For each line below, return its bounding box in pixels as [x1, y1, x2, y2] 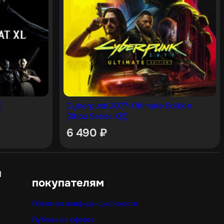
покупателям [31, 175, 104, 190]
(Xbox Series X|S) [66, 111, 128, 122]
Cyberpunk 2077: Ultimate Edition [66, 100, 191, 111]
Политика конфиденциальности [31, 198, 137, 208]
